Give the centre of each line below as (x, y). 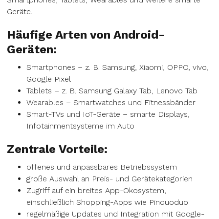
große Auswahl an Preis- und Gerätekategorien (109, 179)
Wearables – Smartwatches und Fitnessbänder (111, 102)
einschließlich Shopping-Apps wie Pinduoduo (107, 202)
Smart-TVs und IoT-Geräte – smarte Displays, (108, 114)
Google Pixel (49, 79)
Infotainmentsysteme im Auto (80, 126)
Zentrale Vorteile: (57, 149)
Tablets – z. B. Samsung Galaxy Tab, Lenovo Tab (112, 91)
